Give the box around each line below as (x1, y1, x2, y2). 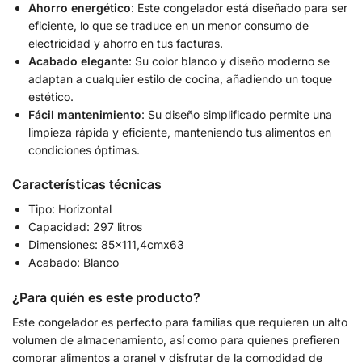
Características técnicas (12, 176, 162, 193)
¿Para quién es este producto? (12, 288, 200, 305)
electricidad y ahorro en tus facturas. (28, 36, 223, 50)
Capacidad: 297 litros (28, 220, 142, 234)
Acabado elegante (28, 53, 128, 68)
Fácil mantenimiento (28, 107, 141, 121)
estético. (28, 89, 74, 103)
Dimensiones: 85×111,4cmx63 (28, 238, 184, 252)
